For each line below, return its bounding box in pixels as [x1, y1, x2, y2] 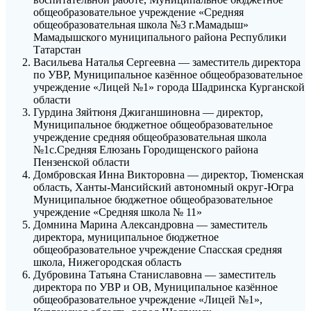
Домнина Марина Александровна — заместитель [33, 219, 267, 231]
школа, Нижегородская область [33, 256, 181, 269]
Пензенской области [33, 156, 130, 169]
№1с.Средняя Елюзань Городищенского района [33, 144, 258, 156]
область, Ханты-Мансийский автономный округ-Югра [33, 181, 294, 194]
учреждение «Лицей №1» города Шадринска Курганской [33, 81, 305, 94]
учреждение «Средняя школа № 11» [33, 206, 202, 219]
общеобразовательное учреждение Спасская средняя [33, 244, 282, 256]
